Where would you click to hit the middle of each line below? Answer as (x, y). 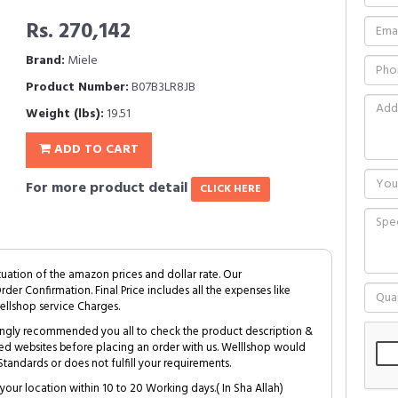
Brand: (45, 61)
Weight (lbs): (65, 114)
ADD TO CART (95, 150)
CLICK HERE (231, 189)
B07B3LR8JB (162, 88)
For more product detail (108, 188)
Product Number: (77, 88)
